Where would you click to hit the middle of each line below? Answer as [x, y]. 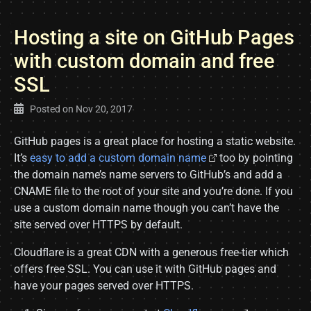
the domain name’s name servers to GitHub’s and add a [148, 175]
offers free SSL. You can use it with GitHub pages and [145, 269]
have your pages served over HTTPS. [104, 286]
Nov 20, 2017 [104, 109]
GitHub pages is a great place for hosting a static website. [155, 141]
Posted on [52, 109]
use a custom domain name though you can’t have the [146, 208]
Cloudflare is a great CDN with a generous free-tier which [151, 252]
